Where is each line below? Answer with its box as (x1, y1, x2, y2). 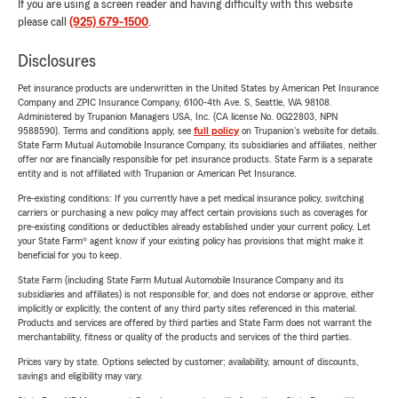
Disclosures (18, 52, 96, 71)
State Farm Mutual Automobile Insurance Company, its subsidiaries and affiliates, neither (18, 139, 377, 151)
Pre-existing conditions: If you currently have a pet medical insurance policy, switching (18, 193, 364, 204)
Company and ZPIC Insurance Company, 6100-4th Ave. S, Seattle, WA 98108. (18, 97, 332, 108)
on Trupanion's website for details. (239, 125, 379, 137)
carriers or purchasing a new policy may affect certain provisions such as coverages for (18, 207, 368, 219)
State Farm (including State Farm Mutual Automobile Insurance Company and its (18, 275, 344, 286)
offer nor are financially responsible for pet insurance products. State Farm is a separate (18, 154, 372, 165)
